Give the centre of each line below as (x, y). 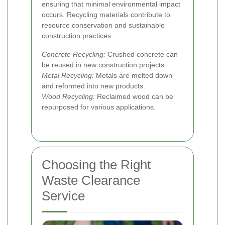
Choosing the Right (96, 164)
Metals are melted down (133, 75)
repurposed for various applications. (99, 107)
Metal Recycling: (68, 75)
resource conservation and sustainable (103, 25)
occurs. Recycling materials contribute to (106, 14)
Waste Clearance (91, 180)
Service (63, 196)
